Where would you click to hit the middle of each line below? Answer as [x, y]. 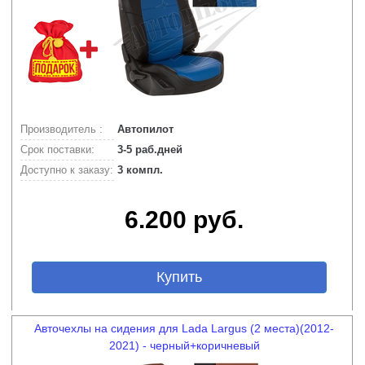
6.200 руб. [184, 220]
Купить [179, 277]
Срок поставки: [57, 150]
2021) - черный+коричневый [184, 345]
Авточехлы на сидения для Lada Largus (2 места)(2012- [184, 328]
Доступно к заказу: [67, 170]
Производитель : [62, 129]
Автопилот [144, 129]
